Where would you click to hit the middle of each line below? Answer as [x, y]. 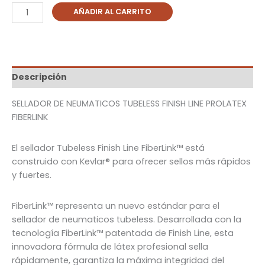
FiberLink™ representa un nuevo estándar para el [116, 206]
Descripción [39, 77]
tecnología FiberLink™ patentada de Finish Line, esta [123, 233]
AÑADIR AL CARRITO [112, 11]
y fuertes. [32, 175]
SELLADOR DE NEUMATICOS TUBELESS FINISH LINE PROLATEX [129, 103]
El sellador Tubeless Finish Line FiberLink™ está [108, 148]
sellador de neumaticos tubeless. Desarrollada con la [127, 220]
